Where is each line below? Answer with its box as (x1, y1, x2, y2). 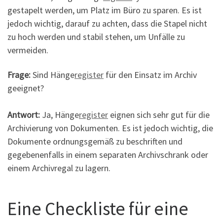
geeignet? (7, 82, 44, 94)
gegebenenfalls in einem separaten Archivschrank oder (7, 148, 208, 160)
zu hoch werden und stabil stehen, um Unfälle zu (7, 31, 185, 43)
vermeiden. (7, 44, 48, 56)
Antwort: (7, 109, 40, 120)
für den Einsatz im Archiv (104, 69, 197, 80)
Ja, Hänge (40, 109, 79, 120)
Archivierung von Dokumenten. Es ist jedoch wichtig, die (7, 122, 213, 134)
